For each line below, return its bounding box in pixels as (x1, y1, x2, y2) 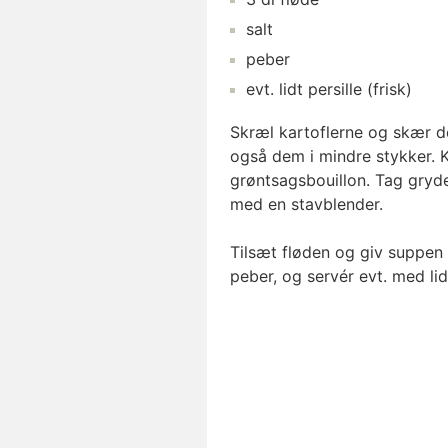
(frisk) (362, 78, 412, 99)
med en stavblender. (230, 193, 383, 214)
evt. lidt (241, 78, 308, 99)
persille (308, 78, 362, 99)
